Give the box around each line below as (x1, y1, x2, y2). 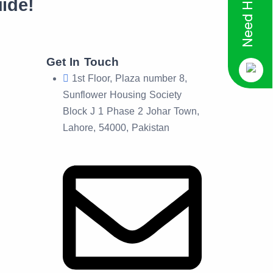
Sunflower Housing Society (63, 90, 182, 100)
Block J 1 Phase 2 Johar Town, (63, 106, 199, 116)
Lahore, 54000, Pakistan (63, 122, 169, 133)
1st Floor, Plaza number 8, (72, 73, 187, 83)
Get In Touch (46, 55, 119, 68)
